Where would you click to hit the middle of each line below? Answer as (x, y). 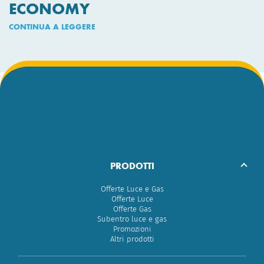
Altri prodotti (132, 239)
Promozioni (132, 229)
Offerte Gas (132, 209)
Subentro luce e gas (132, 219)
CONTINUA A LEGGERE (52, 27)
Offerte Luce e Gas (132, 189)
